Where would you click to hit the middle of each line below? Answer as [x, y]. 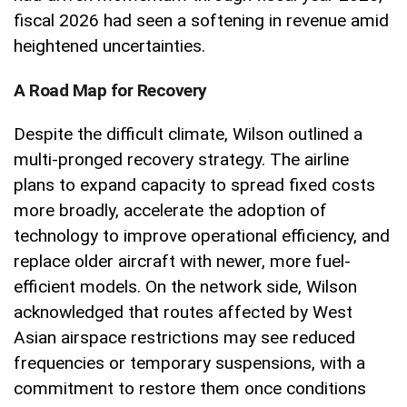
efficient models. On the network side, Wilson [185, 286]
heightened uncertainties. [109, 45]
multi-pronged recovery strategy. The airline [181, 159]
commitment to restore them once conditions [190, 388]
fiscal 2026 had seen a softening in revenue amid [201, 20]
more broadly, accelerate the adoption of [170, 210]
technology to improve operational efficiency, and [202, 235]
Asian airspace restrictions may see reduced [184, 337]
